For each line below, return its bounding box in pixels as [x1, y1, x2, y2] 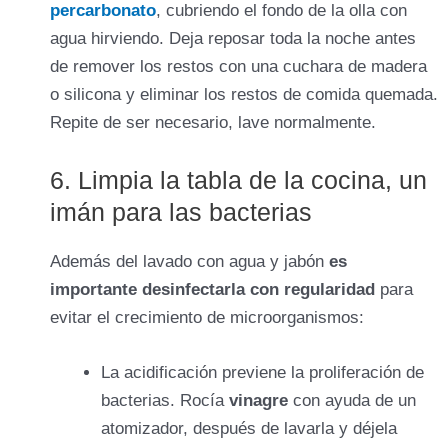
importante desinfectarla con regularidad [50, 280, 375, 300]
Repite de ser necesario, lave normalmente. [50, 113, 376, 132]
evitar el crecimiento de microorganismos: [50, 308, 364, 328]
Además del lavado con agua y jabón [50, 252, 329, 272]
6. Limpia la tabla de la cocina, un [50, 166, 427, 195]
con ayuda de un [293, 391, 416, 411]
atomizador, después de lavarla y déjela [101, 419, 397, 439]
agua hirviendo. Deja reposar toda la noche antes [50, 29, 416, 48]
